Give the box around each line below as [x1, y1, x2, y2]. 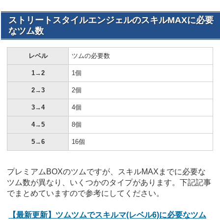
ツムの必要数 [72, 52, 110, 59]
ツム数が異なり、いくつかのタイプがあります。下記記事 [7, 178, 211, 187]
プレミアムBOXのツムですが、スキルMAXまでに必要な [7, 167, 206, 176]
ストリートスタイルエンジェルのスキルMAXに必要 [8, 15, 214, 25]
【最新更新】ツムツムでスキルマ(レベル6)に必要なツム [8, 210, 207, 219]
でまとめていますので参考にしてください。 [7, 189, 164, 197]
